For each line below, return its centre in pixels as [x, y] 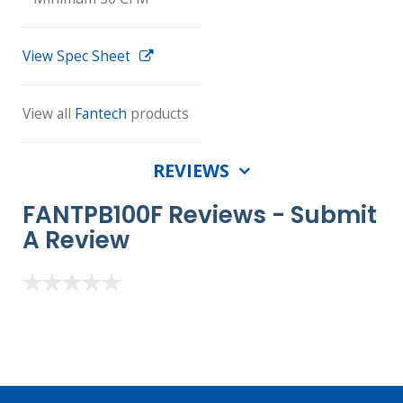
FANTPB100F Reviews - [157, 215]
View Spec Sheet [76, 56]
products [158, 113]
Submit [334, 215]
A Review [76, 241]
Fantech [101, 113]
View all [49, 113]
